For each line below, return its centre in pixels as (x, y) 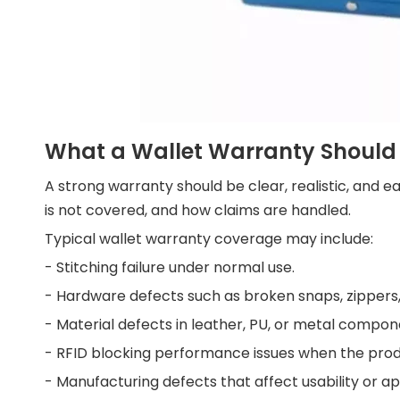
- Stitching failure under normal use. (170, 267)
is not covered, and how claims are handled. (198, 210)
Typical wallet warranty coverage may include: (209, 239)
